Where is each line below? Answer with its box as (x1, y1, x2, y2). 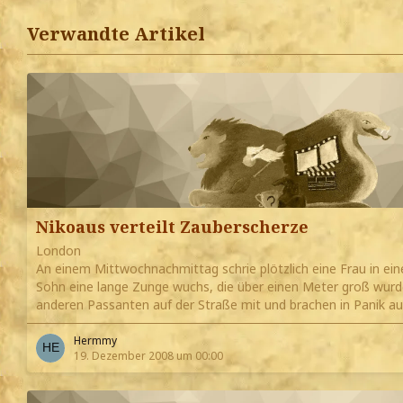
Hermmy (74, 333, 117, 349)
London (36, 242, 81, 260)
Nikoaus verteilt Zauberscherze (36, 216, 309, 238)
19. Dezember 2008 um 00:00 (74, 348, 223, 364)
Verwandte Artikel (27, 22, 205, 47)
